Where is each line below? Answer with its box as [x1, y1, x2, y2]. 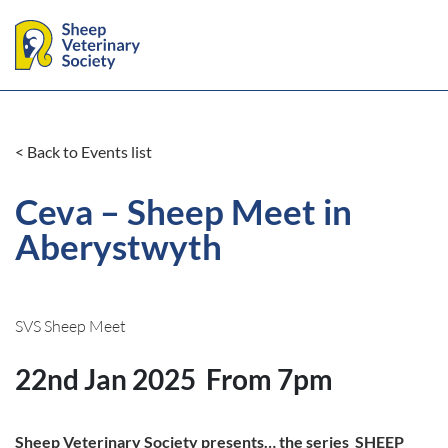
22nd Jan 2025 [15, 362, 196, 396]
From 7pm [206, 362, 333, 396]
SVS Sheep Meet [15, 316, 126, 336]
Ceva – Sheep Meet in [15, 190, 352, 233]
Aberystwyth [15, 225, 222, 268]
